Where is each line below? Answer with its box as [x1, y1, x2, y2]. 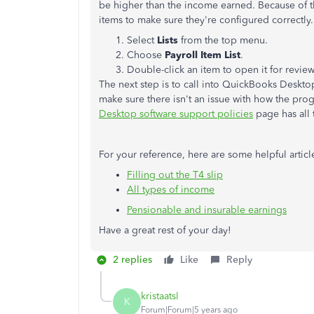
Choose [127, 49, 165, 61]
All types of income [127, 184, 214, 196]
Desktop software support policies [99, 108, 253, 120]
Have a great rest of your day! [99, 224, 231, 236]
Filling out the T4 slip [127, 169, 223, 181]
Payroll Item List [165, 49, 240, 61]
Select [127, 34, 157, 46]
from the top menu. [178, 34, 268, 46]
